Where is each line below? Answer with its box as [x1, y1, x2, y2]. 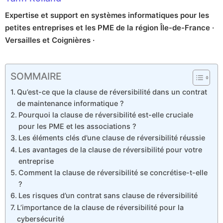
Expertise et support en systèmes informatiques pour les [5, 10, 209, 20]
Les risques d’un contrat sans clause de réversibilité [18, 191, 198, 200]
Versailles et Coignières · [5, 35, 95, 45]
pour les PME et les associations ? [18, 122, 136, 131]
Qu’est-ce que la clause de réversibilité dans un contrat [16, 88, 207, 97]
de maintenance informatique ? [16, 99, 124, 108]
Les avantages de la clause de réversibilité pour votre [18, 145, 202, 154]
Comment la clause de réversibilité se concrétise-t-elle [18, 168, 208, 177]
